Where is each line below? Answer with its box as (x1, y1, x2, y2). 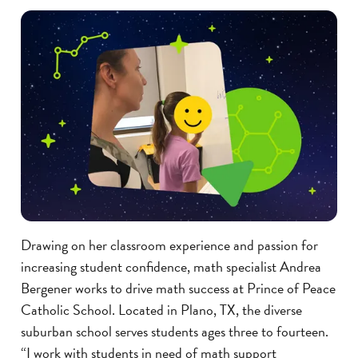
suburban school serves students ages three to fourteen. (21, 320, 328, 342)
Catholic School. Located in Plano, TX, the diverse (21, 298, 302, 320)
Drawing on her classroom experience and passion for (21, 233, 318, 256)
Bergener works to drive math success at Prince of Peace (21, 276, 336, 299)
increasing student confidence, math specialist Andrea (21, 255, 321, 277)
